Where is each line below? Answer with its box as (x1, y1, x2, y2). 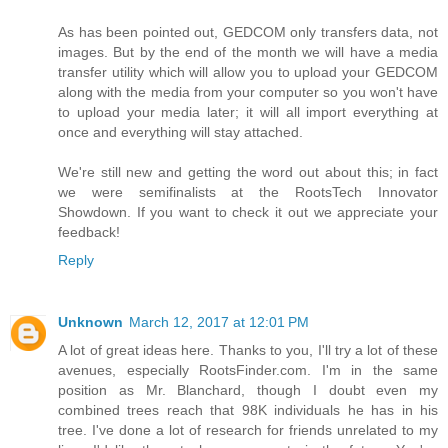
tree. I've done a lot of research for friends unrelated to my (58, 422, 438, 439)
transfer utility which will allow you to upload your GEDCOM (58, 64, 438, 81)
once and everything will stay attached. (58, 124, 303, 141)
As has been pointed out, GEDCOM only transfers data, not (58, 24, 438, 41)
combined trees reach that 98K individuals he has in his (58, 402, 438, 419)
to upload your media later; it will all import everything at (58, 104, 438, 121)
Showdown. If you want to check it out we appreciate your (58, 204, 438, 221)
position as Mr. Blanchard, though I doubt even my (58, 382, 438, 399)
